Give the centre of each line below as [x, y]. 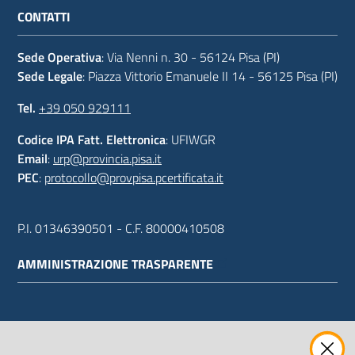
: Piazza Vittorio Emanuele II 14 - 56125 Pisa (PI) [210, 76]
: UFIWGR [191, 139]
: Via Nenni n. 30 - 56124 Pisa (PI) [191, 57]
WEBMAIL [46, 340]
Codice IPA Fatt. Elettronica [92, 139]
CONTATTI [44, 17]
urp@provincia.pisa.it [107, 158]
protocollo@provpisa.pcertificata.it [134, 177]
